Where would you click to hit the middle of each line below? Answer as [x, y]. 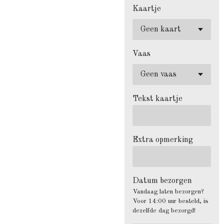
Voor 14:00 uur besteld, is [170, 201]
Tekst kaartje [157, 99]
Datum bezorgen [162, 181]
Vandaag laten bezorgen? [168, 192]
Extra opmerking [163, 140]
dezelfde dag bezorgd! [164, 211]
